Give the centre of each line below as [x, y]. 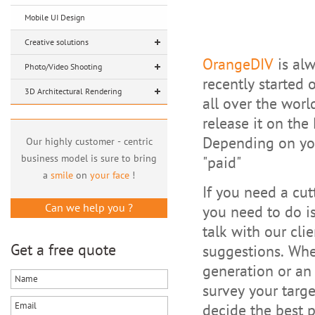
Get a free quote [63, 250]
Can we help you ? [89, 208]
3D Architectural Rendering [73, 91]
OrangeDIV [238, 65]
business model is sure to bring [89, 159]
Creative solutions [57, 42]
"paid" [222, 163]
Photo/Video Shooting [63, 67]
